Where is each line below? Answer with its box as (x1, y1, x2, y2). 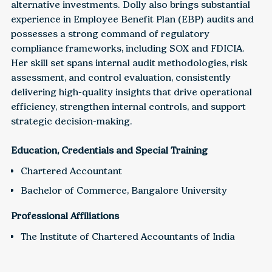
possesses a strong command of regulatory (10, 27, 209, 39)
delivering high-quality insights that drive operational (10, 86, 252, 98)
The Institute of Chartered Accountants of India (20, 230, 235, 242)
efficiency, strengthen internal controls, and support (10, 100, 246, 112)
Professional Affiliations (10, 209, 119, 222)
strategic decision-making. (10, 115, 132, 127)
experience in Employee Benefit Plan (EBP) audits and (10, 13, 254, 25)
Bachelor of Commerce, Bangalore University (20, 184, 227, 196)
